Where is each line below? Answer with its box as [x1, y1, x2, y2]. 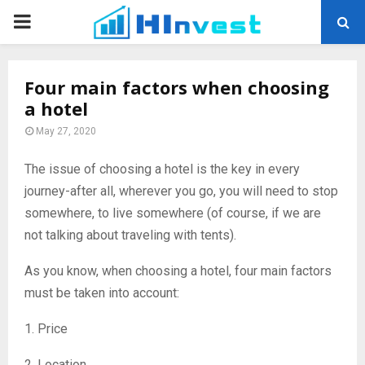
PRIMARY [12, 10, 95, 33]
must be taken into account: [24, 285, 179, 301]
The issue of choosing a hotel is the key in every [24, 161, 300, 177]
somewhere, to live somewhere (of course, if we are [24, 205, 321, 221]
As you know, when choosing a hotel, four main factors [24, 263, 332, 279]
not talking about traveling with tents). [24, 227, 236, 243]
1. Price [24, 321, 68, 336]
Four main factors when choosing [24, 75, 329, 99]
